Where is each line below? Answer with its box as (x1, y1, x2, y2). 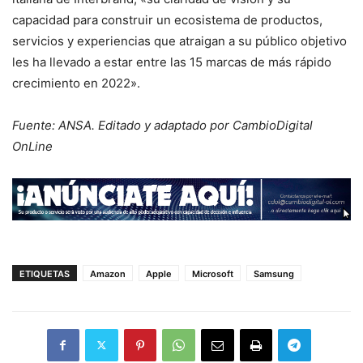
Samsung (254, 267, 294, 280)
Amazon (90, 267, 126, 280)
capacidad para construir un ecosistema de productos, (12, 12, 322, 28)
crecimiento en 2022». (12, 75, 140, 92)
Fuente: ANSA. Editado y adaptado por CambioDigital (12, 117, 313, 134)
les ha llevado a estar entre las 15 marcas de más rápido (12, 54, 331, 70)
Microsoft (192, 267, 233, 280)
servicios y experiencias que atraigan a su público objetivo (12, 33, 347, 49)
